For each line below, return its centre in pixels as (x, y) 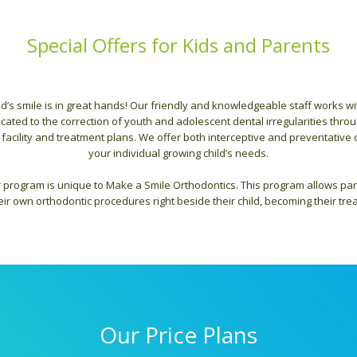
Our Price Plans (178, 335)
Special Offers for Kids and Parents (178, 45)
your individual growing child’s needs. (178, 153)
